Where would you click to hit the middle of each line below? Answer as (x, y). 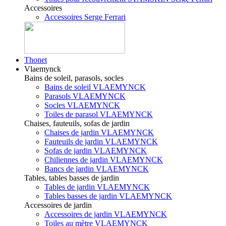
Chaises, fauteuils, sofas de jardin (77, 123)
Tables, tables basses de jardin (72, 178)
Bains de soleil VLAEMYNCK (95, 87)
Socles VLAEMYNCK (82, 105)
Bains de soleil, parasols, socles (74, 78)
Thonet (36, 60)
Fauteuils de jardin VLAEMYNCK (101, 141)
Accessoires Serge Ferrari (85, 17)
